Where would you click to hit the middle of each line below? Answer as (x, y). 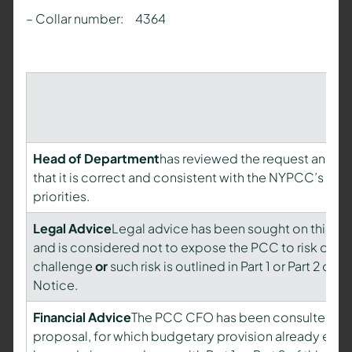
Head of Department (96, 159)
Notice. (55, 285)
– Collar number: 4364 (95, 19)
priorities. (61, 196)
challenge (64, 266)
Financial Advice (82, 317)
